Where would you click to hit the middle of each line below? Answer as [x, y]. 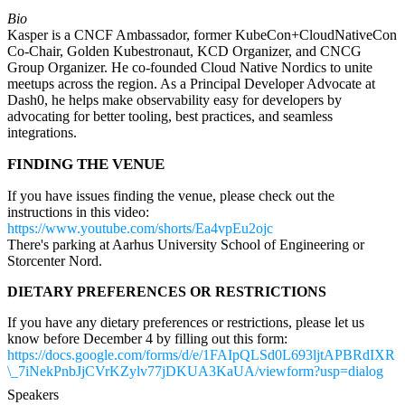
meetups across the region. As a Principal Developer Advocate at [191, 83]
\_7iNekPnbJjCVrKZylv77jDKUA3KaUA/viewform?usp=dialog [195, 371]
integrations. [42, 132]
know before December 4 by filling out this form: [147, 338]
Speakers [33, 394]
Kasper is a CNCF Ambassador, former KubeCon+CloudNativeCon [202, 34]
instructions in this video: [78, 212]
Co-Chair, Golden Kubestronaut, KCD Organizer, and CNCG [184, 51]
